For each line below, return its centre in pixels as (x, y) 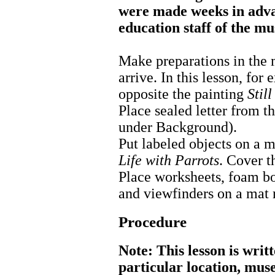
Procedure (153, 222)
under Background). (178, 127)
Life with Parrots (169, 161)
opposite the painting (183, 94)
